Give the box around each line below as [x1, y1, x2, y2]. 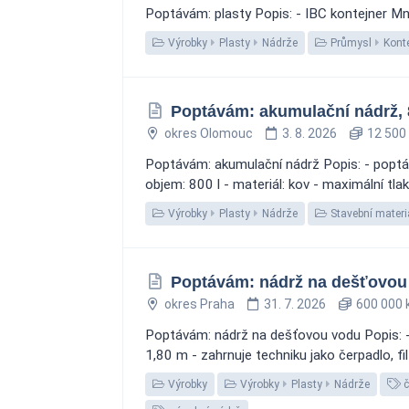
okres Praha [163, 297, 235, 311]
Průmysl [328, 37, 372, 49]
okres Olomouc [163, 126, 253, 141]
